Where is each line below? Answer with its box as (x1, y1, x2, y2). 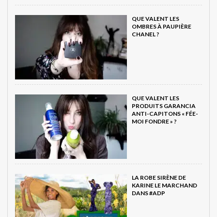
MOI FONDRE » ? (132, 117, 177, 125)
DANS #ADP (132, 189, 165, 197)
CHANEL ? (132, 30, 159, 38)
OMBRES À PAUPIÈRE (132, 22, 191, 30)
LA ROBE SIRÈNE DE (132, 173, 186, 181)
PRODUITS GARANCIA (132, 102, 196, 109)
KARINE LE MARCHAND (132, 181, 197, 189)
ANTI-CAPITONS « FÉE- (132, 109, 198, 117)
